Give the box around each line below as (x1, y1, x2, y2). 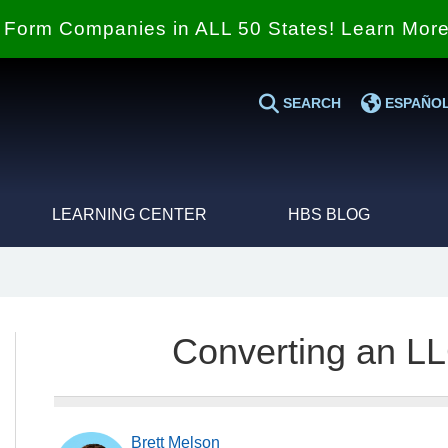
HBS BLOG (288, 206, 371, 223)
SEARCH (279, 95, 341, 111)
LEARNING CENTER (51, 206, 207, 223)
